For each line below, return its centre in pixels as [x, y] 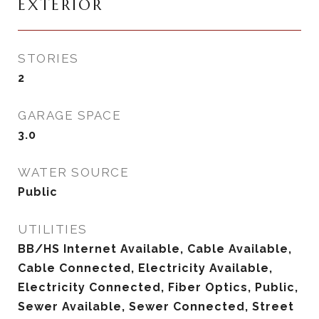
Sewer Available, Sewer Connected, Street [156, 307]
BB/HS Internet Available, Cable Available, [155, 249]
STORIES [48, 58]
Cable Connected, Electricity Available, [145, 268]
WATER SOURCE [73, 172]
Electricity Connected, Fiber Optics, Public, [158, 287]
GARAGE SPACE [69, 115]
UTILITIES [53, 229]
